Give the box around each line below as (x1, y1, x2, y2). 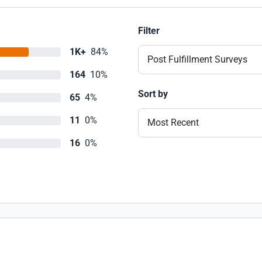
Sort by (138, 88, 168, 99)
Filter (138, 25, 160, 36)
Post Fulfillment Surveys (147, 54, 247, 65)
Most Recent (147, 117, 199, 128)
